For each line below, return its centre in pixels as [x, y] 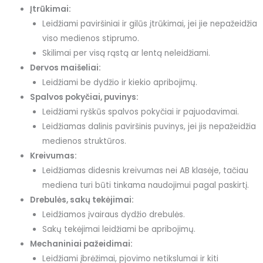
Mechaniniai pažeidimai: [82, 244]
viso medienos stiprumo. [90, 38]
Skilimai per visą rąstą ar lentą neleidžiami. [126, 53]
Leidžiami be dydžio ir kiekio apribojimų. [119, 82]
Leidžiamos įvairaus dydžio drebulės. [113, 214]
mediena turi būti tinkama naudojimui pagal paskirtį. [145, 185]
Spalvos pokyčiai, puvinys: [85, 97]
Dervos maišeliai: [66, 68]
